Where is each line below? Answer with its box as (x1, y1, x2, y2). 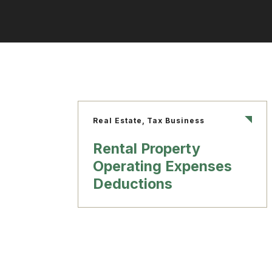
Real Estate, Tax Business (93, 115, 205, 125)
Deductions (93, 174, 172, 192)
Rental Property (93, 139, 200, 157)
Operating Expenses (93, 157, 232, 175)
